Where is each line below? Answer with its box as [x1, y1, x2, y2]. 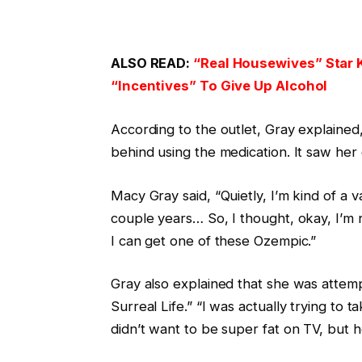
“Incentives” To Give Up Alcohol [110, 78, 328, 95]
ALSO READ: [110, 55, 194, 72]
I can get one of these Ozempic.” [110, 232, 317, 249]
